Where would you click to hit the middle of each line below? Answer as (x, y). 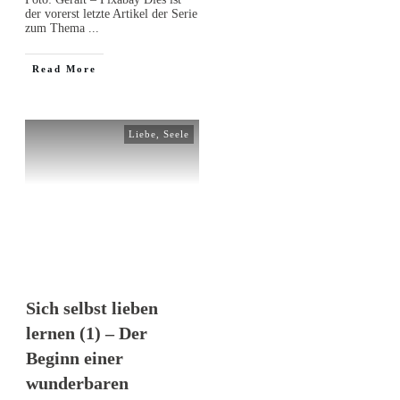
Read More (64, 68)
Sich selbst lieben (92, 308)
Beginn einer (75, 358)
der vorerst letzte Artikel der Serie (111, 13)
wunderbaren (77, 383)
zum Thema (57, 28)
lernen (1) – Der (87, 333)
